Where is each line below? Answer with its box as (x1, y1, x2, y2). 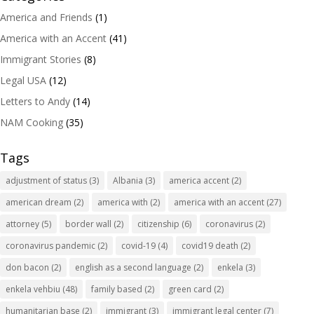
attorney (6, 218, 39, 230)
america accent (169, 175, 229, 186)
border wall (65, 218, 111, 230)
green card (168, 283, 212, 295)
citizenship (137, 218, 179, 230)
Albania (113, 175, 143, 186)
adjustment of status (6, 175, 87, 186)
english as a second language (75, 261, 191, 273)
